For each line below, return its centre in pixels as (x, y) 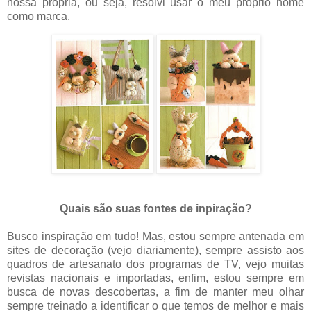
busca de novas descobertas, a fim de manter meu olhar (155, 292)
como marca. (39, 17)
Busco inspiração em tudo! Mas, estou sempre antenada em (155, 237)
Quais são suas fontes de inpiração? (155, 209)
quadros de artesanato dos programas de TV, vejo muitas (155, 264)
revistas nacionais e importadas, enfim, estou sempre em (155, 278)
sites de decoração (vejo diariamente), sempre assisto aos (155, 251)
